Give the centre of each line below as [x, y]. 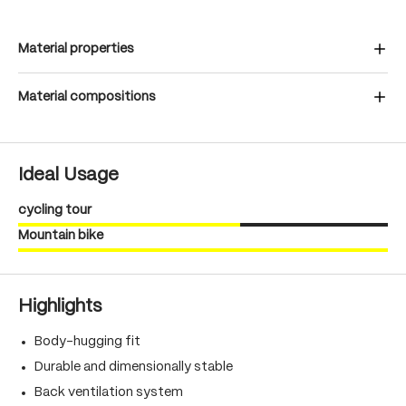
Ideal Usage [68, 175]
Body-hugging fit [87, 342]
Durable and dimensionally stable [134, 367]
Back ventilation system [109, 392]
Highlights [60, 307]
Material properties [76, 49]
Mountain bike [61, 236]
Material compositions [87, 97]
